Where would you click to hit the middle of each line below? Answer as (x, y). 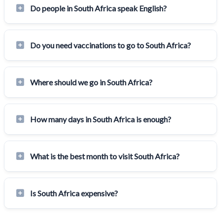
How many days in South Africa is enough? (101, 119)
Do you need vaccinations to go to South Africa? (110, 45)
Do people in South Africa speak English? (98, 8)
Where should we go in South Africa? (91, 82)
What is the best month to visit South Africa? (105, 156)
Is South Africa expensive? (74, 193)
